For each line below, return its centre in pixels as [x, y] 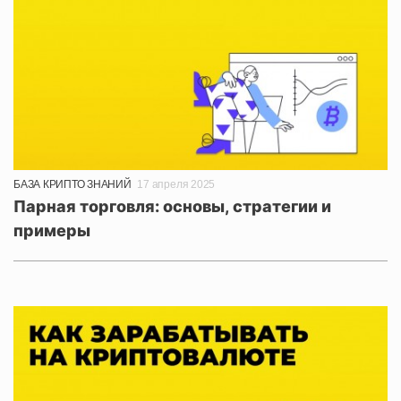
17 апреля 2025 [176, 184]
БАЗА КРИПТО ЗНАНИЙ [73, 184]
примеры [52, 230]
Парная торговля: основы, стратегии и [172, 206]
